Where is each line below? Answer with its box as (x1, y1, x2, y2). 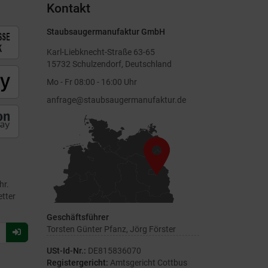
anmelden (20, 250, 57, 260)
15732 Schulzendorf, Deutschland (47, 59, 172, 69)
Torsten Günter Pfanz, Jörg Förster (47, 224, 176, 234)
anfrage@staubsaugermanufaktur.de (47, 95, 186, 105)
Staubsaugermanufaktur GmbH (47, 26, 165, 36)
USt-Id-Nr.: (47, 245, 86, 255)
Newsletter (20, 238, 60, 248)
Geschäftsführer (47, 212, 109, 222)
